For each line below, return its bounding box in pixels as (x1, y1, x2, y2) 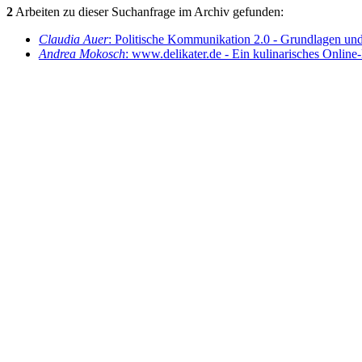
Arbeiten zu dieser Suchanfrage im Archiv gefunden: (13, 5, 284, 19)
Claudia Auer (39, 32, 108, 47)
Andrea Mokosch (39, 47, 125, 61)
